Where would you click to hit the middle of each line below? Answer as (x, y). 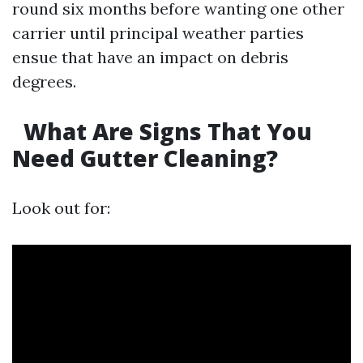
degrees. (44, 82)
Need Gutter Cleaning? (145, 158)
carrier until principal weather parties (158, 33)
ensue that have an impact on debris (150, 58)
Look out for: (61, 208)
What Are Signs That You (165, 132)
